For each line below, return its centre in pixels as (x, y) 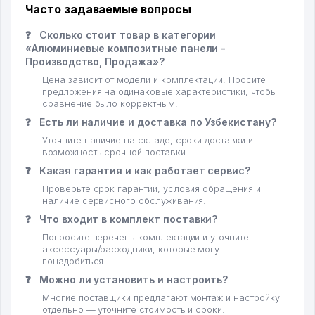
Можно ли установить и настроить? (132, 280)
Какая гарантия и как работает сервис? (143, 171)
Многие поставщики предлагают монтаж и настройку (161, 298)
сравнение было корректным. (110, 104)
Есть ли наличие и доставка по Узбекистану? (156, 122)
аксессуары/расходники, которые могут (133, 250)
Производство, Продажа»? (95, 62)
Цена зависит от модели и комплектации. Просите (154, 80)
